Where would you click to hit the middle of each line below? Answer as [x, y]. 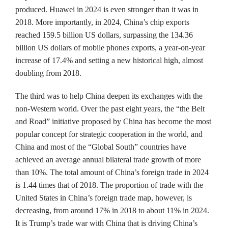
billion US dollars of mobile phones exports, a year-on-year [110, 48]
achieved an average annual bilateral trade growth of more [108, 160]
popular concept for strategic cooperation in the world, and [109, 134]
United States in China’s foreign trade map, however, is [104, 198]
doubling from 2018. [48, 73]
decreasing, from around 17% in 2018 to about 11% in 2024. [112, 210]
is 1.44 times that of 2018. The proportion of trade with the [109, 185]
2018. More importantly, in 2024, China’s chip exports [102, 22]
